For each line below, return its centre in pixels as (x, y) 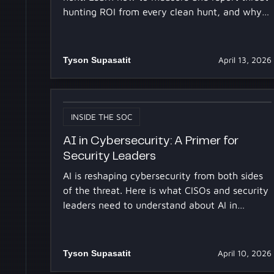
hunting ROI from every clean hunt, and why (163, 12)
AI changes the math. (111, 27)
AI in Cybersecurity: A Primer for (151, 141)
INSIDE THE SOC (102, 117)
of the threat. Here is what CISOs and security (166, 191)
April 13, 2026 (245, 60)
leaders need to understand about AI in (150, 205)
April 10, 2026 (244, 254)
